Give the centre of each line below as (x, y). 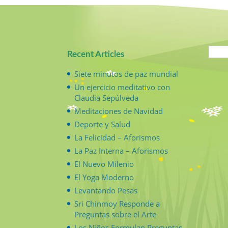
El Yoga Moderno (104, 177)
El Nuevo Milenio (104, 164)
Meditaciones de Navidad (119, 111)
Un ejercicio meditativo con (122, 87)
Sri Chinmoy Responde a (117, 203)
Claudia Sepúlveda (106, 97)
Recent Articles (96, 55)
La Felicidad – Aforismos (117, 137)
